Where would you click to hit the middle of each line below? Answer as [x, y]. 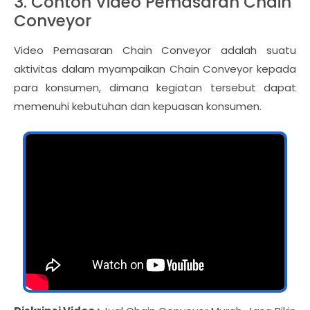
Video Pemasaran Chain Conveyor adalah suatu [155, 51]
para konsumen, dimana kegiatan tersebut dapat [155, 88]
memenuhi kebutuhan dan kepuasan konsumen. [138, 107]
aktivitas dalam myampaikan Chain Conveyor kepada [155, 69]
